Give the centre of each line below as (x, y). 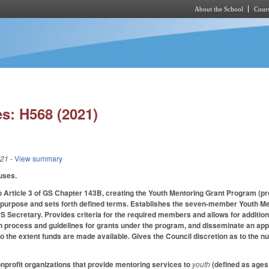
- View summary (36, 159)
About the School (219, 9)
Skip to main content (124, 25)
